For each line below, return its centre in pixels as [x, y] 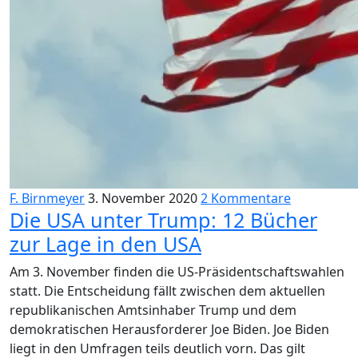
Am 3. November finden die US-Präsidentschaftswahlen [177, 272]
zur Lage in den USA [105, 244]
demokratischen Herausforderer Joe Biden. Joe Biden [169, 329]
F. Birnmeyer [47, 198]
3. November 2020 [143, 198]
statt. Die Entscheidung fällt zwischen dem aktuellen [167, 291]
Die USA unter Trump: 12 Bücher [163, 220]
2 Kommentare [246, 198]
